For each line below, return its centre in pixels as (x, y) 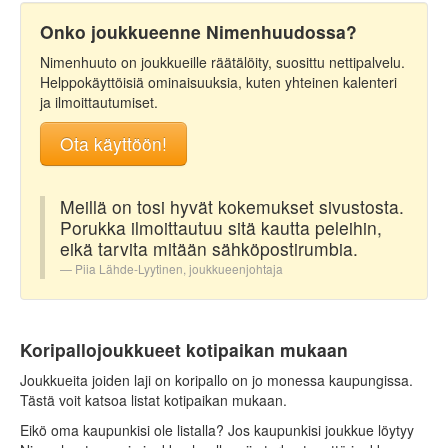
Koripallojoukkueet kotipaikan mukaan (184, 350)
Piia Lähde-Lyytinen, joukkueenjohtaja (179, 269)
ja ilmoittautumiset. (99, 102)
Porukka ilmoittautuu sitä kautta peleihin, (221, 228)
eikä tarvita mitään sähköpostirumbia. (209, 249)
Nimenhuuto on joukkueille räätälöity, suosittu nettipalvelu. (222, 62)
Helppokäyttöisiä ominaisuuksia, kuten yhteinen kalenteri (218, 82)
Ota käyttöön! (113, 144)
